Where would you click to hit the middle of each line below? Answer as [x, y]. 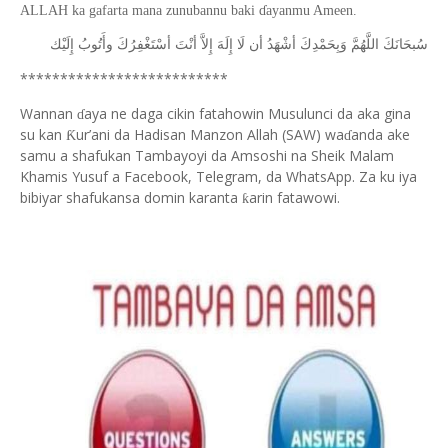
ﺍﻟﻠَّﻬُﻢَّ [365, 44]
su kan [43, 134]
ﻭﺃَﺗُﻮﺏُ [95, 44]
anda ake [380, 134]
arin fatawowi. [294, 197]
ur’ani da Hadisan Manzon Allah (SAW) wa [210, 134]
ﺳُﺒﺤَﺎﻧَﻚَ [405, 44]
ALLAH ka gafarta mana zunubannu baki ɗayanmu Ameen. [188, 10]
